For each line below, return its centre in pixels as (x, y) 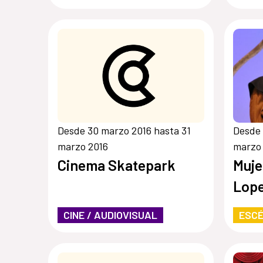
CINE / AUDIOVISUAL (110, 215)
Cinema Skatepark (116, 165)
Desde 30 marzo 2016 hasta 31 (124, 131)
